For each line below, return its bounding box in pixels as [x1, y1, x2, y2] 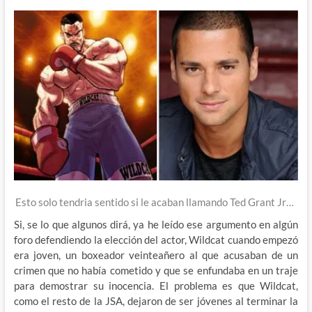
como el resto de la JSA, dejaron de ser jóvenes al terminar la [13, 294, 299, 307]
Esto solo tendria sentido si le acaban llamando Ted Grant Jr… [15, 195, 297, 208]
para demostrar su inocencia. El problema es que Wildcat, [13, 279, 299, 292]
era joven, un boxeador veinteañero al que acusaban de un [13, 248, 299, 261]
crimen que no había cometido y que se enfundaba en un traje [13, 263, 299, 276]
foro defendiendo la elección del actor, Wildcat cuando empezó [13, 233, 299, 246]
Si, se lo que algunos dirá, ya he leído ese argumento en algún [13, 217, 299, 231]
